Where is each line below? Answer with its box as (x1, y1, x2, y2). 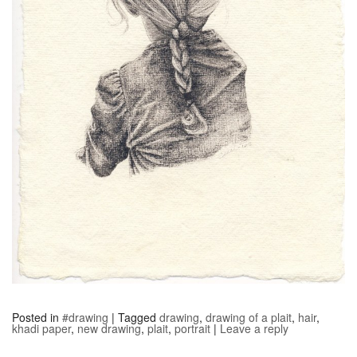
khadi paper (12, 320, 71, 337)
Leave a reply (220, 320, 288, 337)
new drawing (77, 320, 141, 337)
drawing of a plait (206, 309, 292, 326)
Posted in (12, 309, 59, 326)
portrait (175, 320, 210, 337)
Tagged (118, 309, 156, 326)
